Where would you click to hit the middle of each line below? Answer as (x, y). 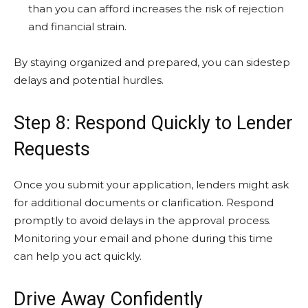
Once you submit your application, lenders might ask (151, 185)
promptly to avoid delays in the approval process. (142, 220)
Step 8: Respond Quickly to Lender (153, 123)
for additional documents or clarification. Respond (144, 202)
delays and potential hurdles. (89, 80)
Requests (52, 149)
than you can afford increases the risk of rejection (156, 9)
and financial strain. (77, 26)
